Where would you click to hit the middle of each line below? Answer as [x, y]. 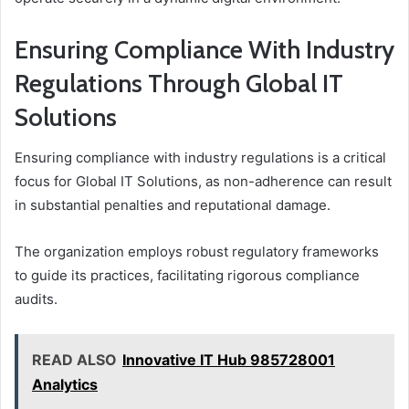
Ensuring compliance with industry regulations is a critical [200, 158]
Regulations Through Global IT [179, 83]
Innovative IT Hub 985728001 [229, 360]
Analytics [65, 385]
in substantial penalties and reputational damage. [173, 205]
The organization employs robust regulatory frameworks [197, 252]
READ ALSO [74, 360]
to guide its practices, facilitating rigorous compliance [187, 276]
